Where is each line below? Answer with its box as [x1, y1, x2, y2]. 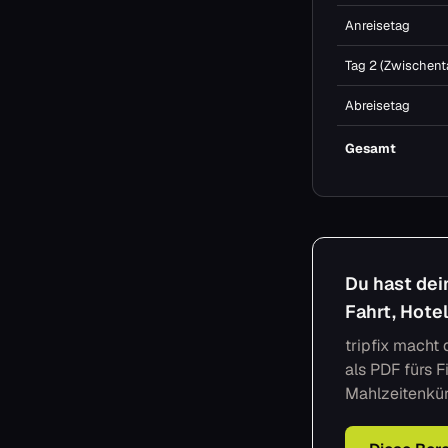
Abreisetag [345, 97, 410, 114]
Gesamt [345, 140, 396, 157]
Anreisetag [345, 17, 410, 34]
